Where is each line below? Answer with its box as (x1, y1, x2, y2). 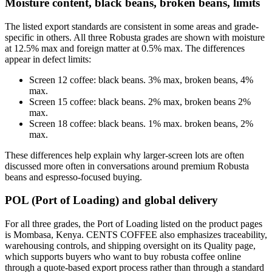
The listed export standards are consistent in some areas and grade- (5, 21, 259, 32)
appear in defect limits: (5, 53, 91, 64)
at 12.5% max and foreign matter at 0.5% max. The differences (5, 42, 245, 53)
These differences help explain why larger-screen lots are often (5, 149, 244, 160)
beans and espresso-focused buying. (5, 171, 142, 182)
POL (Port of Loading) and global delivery (5, 194, 218, 207)
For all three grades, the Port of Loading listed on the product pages (5, 219, 262, 229)
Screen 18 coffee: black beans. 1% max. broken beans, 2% (29, 118, 253, 129)
